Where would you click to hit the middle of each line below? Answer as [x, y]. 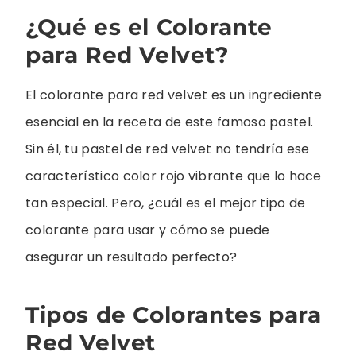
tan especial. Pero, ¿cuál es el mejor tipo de [166, 203]
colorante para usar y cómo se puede [148, 230]
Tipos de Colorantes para [174, 315]
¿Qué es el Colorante [149, 27]
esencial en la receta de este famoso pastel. [170, 122]
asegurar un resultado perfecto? [132, 257]
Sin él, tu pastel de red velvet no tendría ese [168, 149]
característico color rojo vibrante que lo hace [174, 176]
